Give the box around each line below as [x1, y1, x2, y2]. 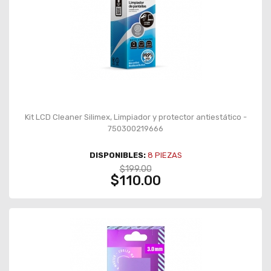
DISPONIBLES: [89, 150, 146, 160]
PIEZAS [152, 150, 182, 160]
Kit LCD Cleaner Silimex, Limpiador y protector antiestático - [24, 112, 247, 122]
